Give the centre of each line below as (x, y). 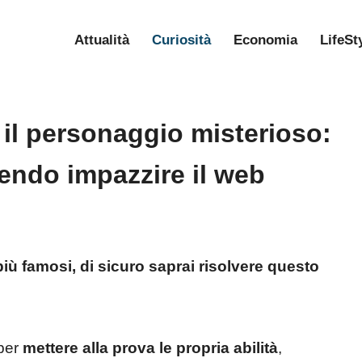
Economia (265, 40)
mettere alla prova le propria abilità (150, 347)
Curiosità (181, 40)
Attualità (102, 40)
